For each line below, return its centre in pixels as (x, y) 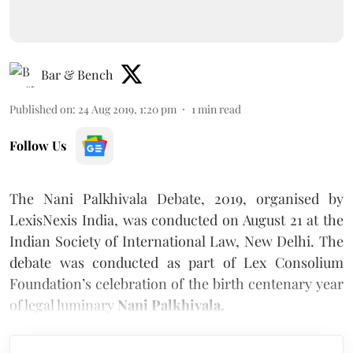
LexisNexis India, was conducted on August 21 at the (176, 219)
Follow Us (38, 145)
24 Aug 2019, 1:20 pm (127, 109)
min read (219, 109)
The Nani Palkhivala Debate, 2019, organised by (176, 198)
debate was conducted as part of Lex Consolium (176, 262)
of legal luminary (63, 305)
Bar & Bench (77, 74)
